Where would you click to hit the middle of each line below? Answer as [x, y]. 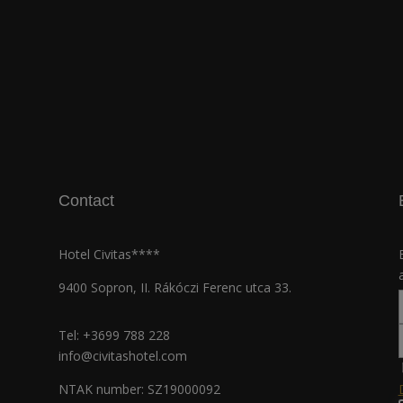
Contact [86, 200]
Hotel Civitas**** [109, 255]
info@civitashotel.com [122, 355]
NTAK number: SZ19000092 [139, 389]
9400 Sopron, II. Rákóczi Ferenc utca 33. [175, 288]
